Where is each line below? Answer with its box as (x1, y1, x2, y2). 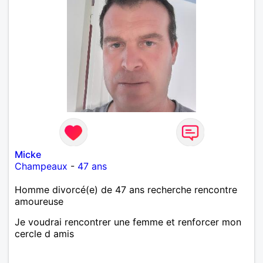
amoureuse (15, 195, 63, 207)
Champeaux (15, 160, 68, 172)
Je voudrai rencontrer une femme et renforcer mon (15, 215, 241, 228)
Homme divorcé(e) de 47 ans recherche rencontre (15, 183, 237, 195)
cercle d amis (15, 227, 74, 240)
